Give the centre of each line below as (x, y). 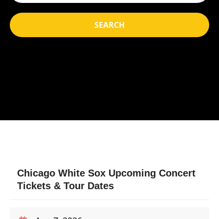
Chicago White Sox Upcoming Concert (106, 173)
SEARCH (109, 25)
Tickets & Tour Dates (66, 186)
